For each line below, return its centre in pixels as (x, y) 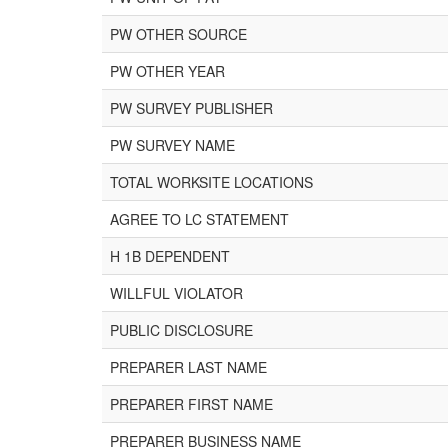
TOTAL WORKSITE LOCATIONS (211, 182)
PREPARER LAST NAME (188, 367)
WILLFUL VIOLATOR (176, 293)
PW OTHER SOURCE (178, 34)
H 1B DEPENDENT (170, 256)
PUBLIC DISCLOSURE (181, 330)
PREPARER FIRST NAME (191, 404)
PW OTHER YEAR (167, 71)
